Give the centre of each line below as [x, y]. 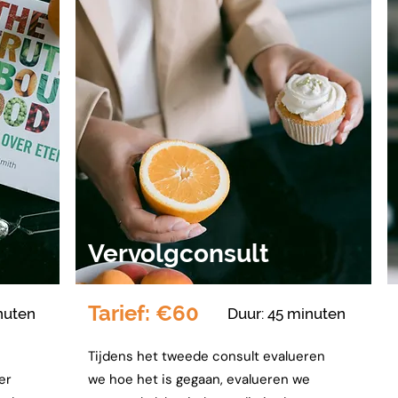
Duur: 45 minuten [287, 314]
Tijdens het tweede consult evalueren [207, 356]
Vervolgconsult [182, 254]
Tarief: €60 [143, 313]
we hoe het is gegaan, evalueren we [199, 379]
